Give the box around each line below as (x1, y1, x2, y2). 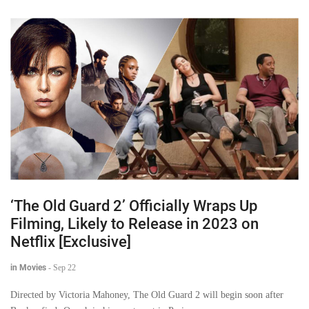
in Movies (10, 262, 46, 272)
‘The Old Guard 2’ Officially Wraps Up (10, 197, 257, 215)
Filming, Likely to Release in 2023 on (10, 215, 259, 232)
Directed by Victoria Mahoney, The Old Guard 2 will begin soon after (10, 289, 283, 300)
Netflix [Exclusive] (10, 232, 131, 250)
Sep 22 (53, 262, 76, 272)
